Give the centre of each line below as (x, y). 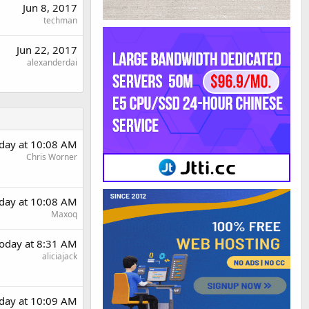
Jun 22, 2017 (47, 50)
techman (60, 21)
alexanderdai (52, 63)
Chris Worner (52, 157)
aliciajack (60, 257)
